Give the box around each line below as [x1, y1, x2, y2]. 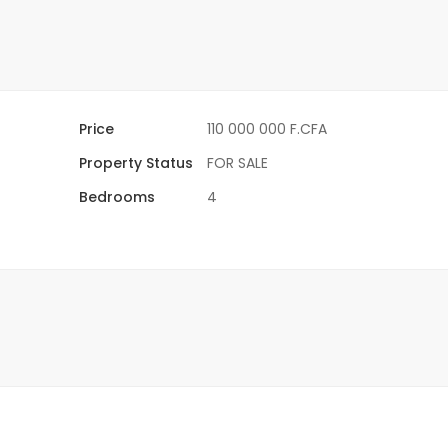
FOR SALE [207, 152, 269, 173]
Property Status [79, 152, 194, 173]
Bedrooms [79, 186, 156, 207]
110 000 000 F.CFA [207, 118, 328, 139]
